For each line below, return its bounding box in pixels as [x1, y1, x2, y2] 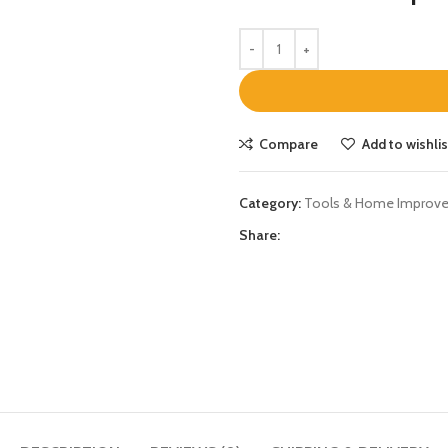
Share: [239, 225, 280, 244]
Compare [259, 134, 319, 153]
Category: [239, 193, 301, 212]
